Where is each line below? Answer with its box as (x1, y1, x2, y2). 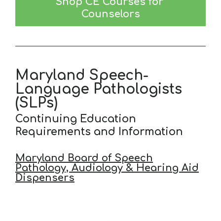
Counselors (81, 8, 140, 20)
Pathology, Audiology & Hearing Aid (15, 162, 199, 174)
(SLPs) (15, 95, 58, 111)
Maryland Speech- (15, 68, 148, 84)
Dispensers (15, 172, 74, 184)
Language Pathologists (15, 81, 182, 98)
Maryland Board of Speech (15, 152, 153, 164)
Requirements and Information (15, 126, 183, 138)
